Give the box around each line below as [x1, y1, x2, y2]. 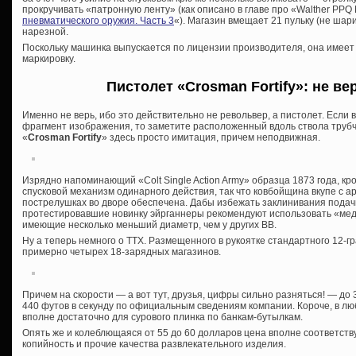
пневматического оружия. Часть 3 [22, 14, 174, 26]
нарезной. [22, 25, 68, 37]
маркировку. [22, 52, 75, 64]
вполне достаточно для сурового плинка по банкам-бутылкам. [22, 311, 303, 323]
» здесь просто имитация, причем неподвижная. [102, 131, 320, 143]
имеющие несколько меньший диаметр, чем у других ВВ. [22, 219, 277, 230]
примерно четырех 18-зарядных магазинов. [22, 246, 221, 257]
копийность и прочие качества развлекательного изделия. [22, 338, 286, 350]
